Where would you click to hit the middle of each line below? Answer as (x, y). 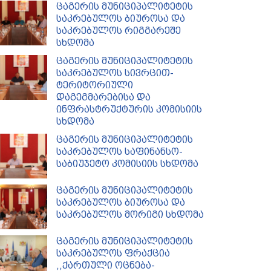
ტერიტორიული (95, 85)
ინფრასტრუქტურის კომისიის (129, 109)
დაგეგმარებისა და (104, 97)
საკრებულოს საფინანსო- (120, 152)
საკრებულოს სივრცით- (115, 73)
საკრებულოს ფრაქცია (113, 253)
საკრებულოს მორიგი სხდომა (130, 215)
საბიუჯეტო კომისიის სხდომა (128, 164)
